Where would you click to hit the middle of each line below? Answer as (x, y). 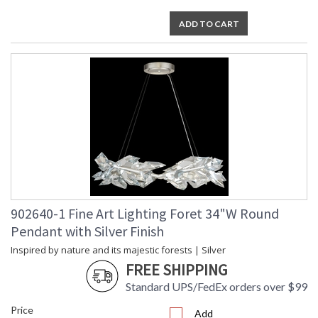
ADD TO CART (209, 24)
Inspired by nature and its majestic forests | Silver (118, 250)
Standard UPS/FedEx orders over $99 (216, 287)
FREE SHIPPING (176, 270)
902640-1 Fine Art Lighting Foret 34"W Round (145, 214)
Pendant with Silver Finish (87, 231)
